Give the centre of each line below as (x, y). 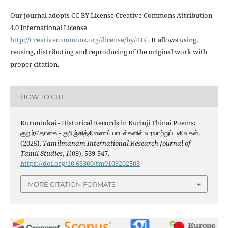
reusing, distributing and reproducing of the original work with (108, 52)
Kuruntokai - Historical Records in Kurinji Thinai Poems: (108, 123)
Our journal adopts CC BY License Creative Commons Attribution (111, 16)
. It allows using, (172, 40)
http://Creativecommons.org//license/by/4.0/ (78, 40)
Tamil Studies (41, 153)
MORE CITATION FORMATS (72, 184)
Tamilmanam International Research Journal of (116, 143)
